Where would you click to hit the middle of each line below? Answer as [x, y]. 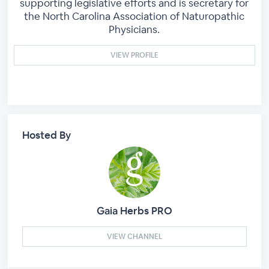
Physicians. [134, 29]
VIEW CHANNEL [134, 236]
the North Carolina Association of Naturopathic [134, 16]
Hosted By [47, 135]
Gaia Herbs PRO [134, 210]
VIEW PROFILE [134, 55]
